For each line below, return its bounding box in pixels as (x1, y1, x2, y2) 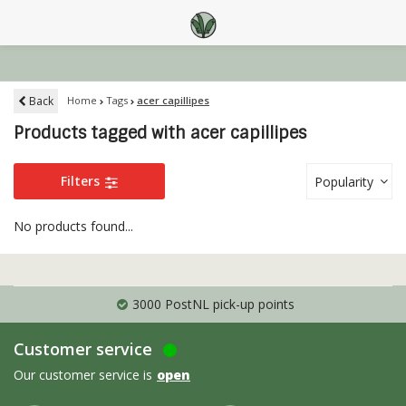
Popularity (314, 173, 373, 190)
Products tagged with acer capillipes (14, 122, 306, 144)
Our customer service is (14, 366, 152, 383)
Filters (61, 172, 104, 189)
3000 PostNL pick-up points (131, 295, 295, 313)
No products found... (14, 217, 133, 235)
